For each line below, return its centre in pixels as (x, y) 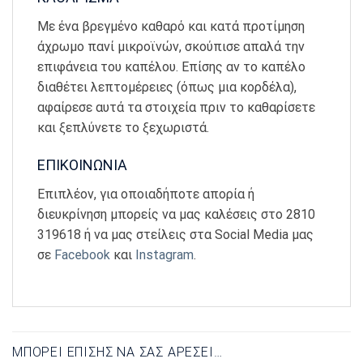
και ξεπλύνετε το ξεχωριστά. (123, 127)
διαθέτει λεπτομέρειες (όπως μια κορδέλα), (167, 87)
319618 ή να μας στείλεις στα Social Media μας (175, 235)
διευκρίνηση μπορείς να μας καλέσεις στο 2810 (176, 215)
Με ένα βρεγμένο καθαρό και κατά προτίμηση (171, 26)
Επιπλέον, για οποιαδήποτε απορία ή (146, 194)
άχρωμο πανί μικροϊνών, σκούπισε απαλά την (171, 46)
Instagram (164, 255)
